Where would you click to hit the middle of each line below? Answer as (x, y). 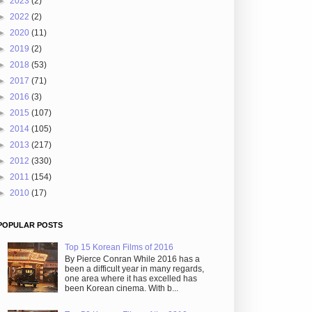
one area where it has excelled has (131, 278)
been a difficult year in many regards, (134, 268)
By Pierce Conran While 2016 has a (132, 259)
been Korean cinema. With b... (121, 288)
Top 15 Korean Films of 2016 (119, 248)
